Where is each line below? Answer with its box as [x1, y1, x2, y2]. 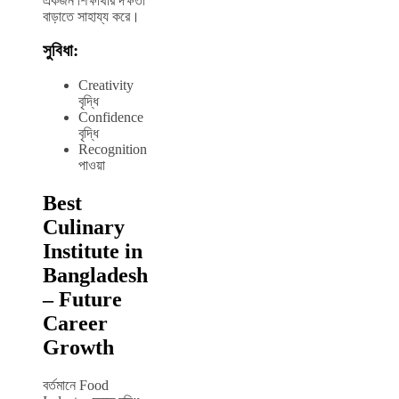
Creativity [78, 77, 134, 93]
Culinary [43, 215, 125, 239]
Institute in [43, 239, 142, 263]
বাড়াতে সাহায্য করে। [43, 8, 140, 24]
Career [43, 311, 108, 335]
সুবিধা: [43, 41, 78, 61]
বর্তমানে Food [43, 377, 109, 393]
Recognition [78, 141, 147, 157]
